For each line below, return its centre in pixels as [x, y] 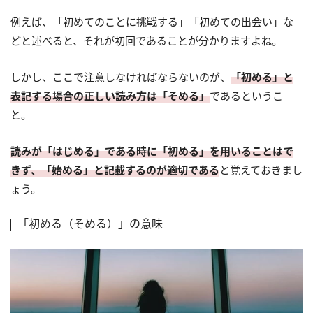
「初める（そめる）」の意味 [90, 223]
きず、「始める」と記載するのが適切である [115, 169]
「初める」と [262, 77]
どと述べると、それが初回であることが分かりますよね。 [146, 40]
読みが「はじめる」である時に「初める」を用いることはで [152, 151]
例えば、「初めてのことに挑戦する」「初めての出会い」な [152, 21]
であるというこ [246, 95]
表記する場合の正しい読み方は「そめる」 [110, 95]
